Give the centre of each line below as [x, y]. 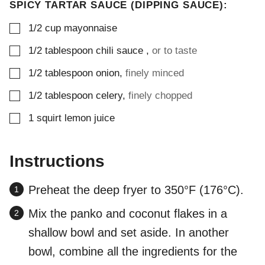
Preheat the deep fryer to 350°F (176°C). [136, 190]
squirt [51, 118]
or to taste [174, 51]
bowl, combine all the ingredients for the [133, 252]
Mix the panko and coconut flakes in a [128, 214]
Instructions [59, 161]
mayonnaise [91, 28]
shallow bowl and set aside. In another [129, 233]
